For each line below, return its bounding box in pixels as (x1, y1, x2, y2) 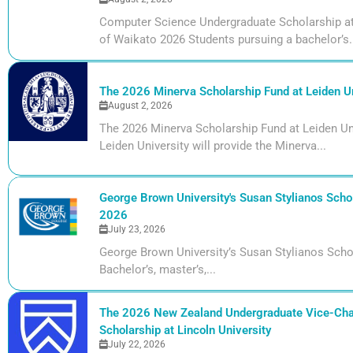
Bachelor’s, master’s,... (99, 262, 216, 277)
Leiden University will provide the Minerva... (99, 138, 326, 153)
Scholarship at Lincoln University (99, 322, 271, 337)
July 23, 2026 (108, 223, 165, 235)
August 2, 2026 (108, 99, 173, 111)
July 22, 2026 (108, 338, 165, 350)
